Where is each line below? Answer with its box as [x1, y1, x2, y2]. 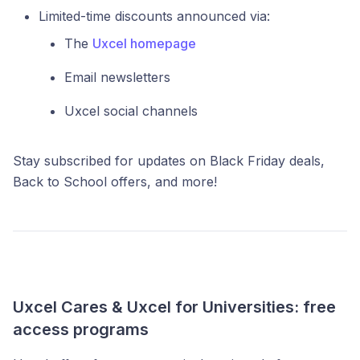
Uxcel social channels [64, 103, 198, 119]
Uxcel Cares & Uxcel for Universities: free [13, 297, 336, 317]
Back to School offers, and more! [13, 174, 217, 190]
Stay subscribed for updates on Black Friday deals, [13, 153, 325, 169]
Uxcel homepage [92, 35, 196, 51]
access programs [13, 320, 149, 339]
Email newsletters [64, 69, 170, 85]
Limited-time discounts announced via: [39, 8, 270, 24]
